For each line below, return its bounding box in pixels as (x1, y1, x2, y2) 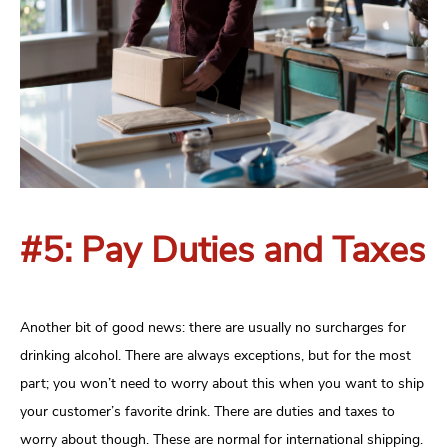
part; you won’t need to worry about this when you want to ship (20, 374, 424, 394)
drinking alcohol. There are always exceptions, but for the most (20, 346, 411, 366)
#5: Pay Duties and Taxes (20, 226, 425, 276)
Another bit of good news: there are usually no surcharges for (20, 318, 406, 338)
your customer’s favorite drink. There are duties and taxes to (20, 402, 395, 422)
